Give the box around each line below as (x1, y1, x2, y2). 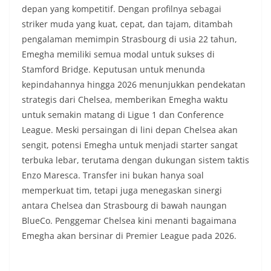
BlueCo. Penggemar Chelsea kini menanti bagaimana (22, 214, 237, 226)
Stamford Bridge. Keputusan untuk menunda (22, 63, 205, 75)
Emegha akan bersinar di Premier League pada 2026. (22, 229, 237, 241)
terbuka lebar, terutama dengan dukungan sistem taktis (22, 154, 249, 166)
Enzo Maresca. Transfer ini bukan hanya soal (22, 169, 204, 181)
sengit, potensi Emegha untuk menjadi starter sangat (22, 139, 238, 151)
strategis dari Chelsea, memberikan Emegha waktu (22, 93, 228, 105)
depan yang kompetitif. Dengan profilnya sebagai (22, 2, 221, 15)
